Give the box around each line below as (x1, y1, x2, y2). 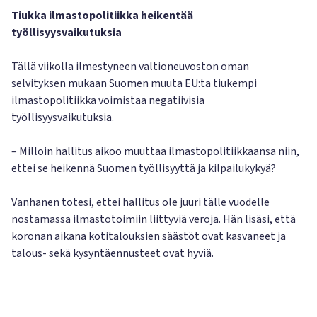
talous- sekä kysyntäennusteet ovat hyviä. (11, 246, 214, 261)
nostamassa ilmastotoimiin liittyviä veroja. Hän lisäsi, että (11, 212, 296, 227)
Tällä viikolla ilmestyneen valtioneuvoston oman (11, 59, 249, 74)
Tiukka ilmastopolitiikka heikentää (11, 8, 193, 23)
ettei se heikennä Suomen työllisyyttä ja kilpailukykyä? (11, 161, 276, 176)
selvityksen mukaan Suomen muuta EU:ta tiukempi (11, 76, 257, 91)
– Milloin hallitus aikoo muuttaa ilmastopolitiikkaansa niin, (11, 144, 299, 159)
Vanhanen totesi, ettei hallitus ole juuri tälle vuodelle (11, 195, 270, 210)
